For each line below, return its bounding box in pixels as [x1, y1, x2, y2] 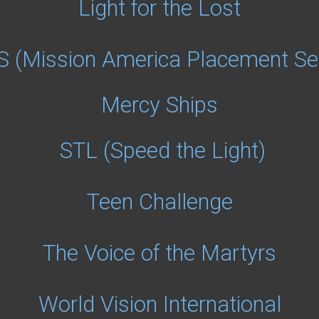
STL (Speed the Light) [59, 137, 266, 164]
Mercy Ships [101, 92, 218, 118]
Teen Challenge [86, 189, 233, 215]
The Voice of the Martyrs [43, 240, 276, 266]
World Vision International [38, 291, 281, 318]
